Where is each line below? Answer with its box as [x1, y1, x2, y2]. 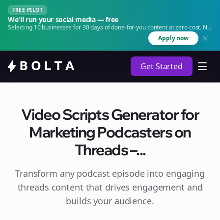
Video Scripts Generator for [21, 105, 199, 124]
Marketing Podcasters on [29, 123, 191, 141]
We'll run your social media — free [8, 15, 119, 24]
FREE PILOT [12, 6, 43, 13]
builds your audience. [66, 195, 154, 207]
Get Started [140, 61, 183, 72]
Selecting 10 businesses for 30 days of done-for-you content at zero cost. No [8, 23, 211, 31]
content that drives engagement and [49, 181, 203, 193]
